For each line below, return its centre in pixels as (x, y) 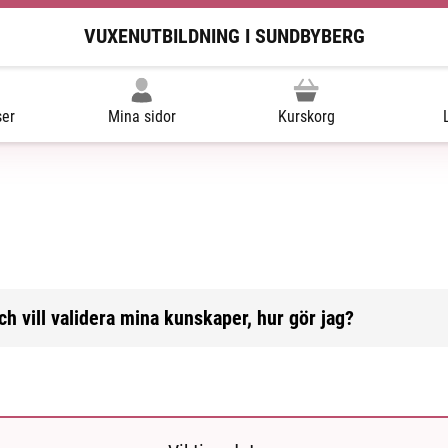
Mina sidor (141, 116)
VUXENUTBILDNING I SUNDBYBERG (224, 36)
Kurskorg (306, 116)
